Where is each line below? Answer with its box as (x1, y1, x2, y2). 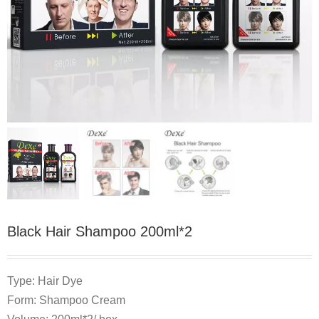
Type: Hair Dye (7, 275, 83, 287)
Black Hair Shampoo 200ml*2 (7, 224, 192, 239)
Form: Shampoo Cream (7, 294, 125, 306)
